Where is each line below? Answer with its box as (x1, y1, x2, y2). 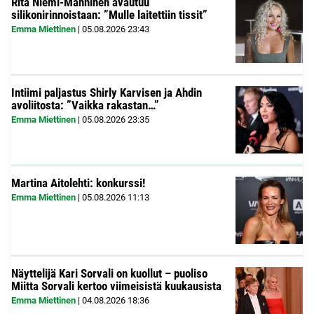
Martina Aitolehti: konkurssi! (11, 176, 145, 191)
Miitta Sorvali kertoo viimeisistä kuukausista (11, 279, 221, 294)
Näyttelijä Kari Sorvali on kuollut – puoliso (11, 266, 207, 281)
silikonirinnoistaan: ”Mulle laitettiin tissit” (11, 8, 207, 22)
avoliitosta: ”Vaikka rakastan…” (11, 98, 159, 113)
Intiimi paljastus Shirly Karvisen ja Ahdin (11, 86, 202, 100)
